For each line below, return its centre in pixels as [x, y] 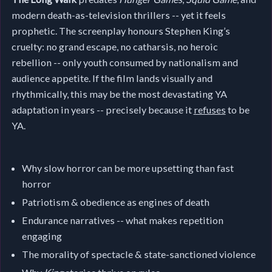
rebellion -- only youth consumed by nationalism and [124, 62]
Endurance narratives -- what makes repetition [123, 220]
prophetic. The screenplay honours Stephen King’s [121, 30]
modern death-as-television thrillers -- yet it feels [118, 15]
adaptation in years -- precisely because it [102, 109]
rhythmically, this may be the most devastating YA [119, 93]
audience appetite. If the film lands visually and [112, 78]
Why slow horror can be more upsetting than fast [128, 168]
